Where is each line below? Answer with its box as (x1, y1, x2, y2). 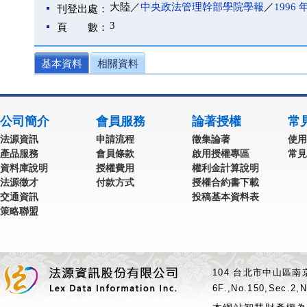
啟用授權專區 (192, 148, 249, 159)
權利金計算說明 (192, 162, 259, 173)
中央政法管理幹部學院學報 (140, 1, 264, 12)
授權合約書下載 (192, 177, 259, 188)
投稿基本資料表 (192, 191, 259, 202)
